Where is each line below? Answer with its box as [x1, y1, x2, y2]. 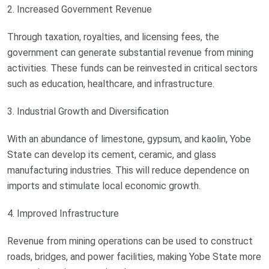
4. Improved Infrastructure [7, 208, 119, 220]
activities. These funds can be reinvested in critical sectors [7, 62, 258, 74]
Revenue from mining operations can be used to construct [7, 235, 253, 247]
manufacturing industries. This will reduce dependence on [7, 165, 249, 177]
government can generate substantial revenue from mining [7, 47, 253, 59]
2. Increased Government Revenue [7, 4, 152, 16]
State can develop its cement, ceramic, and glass [7, 149, 216, 161]
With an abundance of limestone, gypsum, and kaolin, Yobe [7, 133, 251, 145]
